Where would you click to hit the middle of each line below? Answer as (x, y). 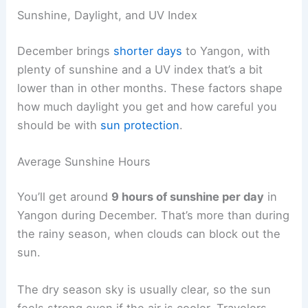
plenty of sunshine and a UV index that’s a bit (140, 69)
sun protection (140, 125)
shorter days (148, 51)
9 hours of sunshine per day (188, 197)
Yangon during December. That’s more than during (154, 216)
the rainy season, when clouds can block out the (149, 234)
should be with (59, 125)
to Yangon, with (227, 51)
